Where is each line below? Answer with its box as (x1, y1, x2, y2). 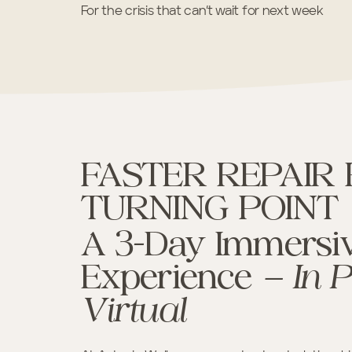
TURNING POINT (80, 195, 338, 226)
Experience (80, 264, 262, 296)
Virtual (80, 297, 185, 329)
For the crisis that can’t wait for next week (80, 5, 324, 18)
